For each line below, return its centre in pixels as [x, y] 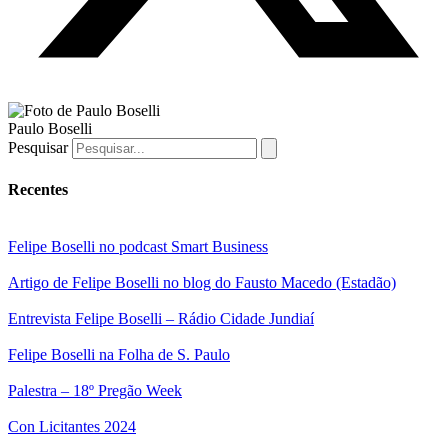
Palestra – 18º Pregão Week [95, 390]
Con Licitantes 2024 [72, 426]
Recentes [38, 189]
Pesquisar [38, 148]
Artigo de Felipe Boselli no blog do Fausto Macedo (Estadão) [202, 282]
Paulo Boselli [50, 129]
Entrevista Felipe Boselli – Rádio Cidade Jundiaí [161, 318]
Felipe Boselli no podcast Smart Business [138, 246]
